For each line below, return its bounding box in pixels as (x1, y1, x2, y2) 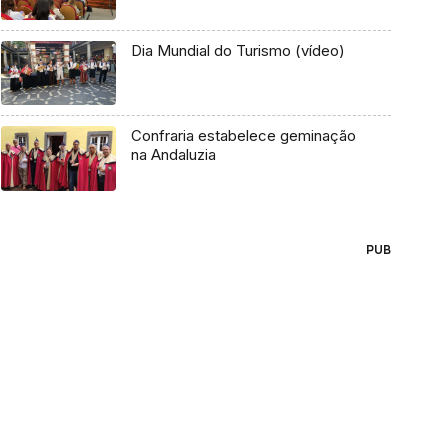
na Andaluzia (130, 145, 216, 165)
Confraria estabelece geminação (130, 126, 356, 146)
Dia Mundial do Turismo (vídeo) (130, 40, 345, 60)
